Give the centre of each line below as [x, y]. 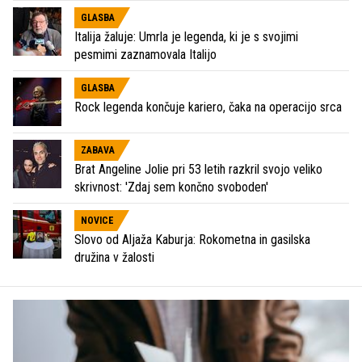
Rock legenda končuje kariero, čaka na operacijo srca [208, 107]
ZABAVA [98, 151]
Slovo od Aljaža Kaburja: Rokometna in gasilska [192, 240]
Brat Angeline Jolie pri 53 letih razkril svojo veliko [198, 170]
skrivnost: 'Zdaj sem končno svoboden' [171, 187]
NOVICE [97, 221]
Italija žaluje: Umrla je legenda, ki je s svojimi [186, 37]
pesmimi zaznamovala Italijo [145, 55]
